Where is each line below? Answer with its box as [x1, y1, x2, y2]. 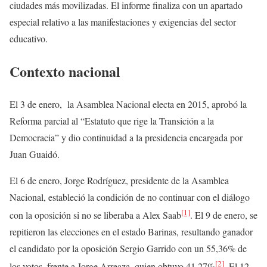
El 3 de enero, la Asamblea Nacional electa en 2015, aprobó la [10, 97, 247, 110]
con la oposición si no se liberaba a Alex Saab [10, 209, 181, 222]
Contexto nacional [10, 60, 120, 82]
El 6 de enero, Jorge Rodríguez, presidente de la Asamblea [10, 173, 229, 187]
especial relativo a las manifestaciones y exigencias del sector [10, 15, 236, 28]
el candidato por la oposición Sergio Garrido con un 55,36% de [10, 242, 247, 255]
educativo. [10, 32, 48, 45]
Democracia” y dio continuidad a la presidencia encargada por [10, 131, 243, 144]
